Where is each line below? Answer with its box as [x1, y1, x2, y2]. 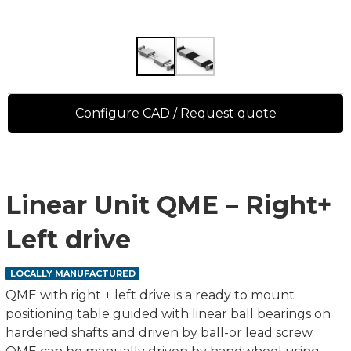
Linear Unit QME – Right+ [5, 190, 331, 220]
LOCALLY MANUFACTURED [10, 268, 136, 279]
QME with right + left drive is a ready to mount [5, 288, 295, 302]
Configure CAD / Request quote [74, 106, 277, 121]
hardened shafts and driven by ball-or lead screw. [5, 325, 314, 340]
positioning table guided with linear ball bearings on [5, 306, 331, 321]
